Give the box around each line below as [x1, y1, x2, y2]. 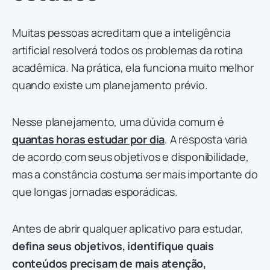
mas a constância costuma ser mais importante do [12, 167, 258, 182]
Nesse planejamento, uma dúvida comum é [12, 115, 224, 130]
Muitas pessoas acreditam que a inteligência [12, 25, 231, 40]
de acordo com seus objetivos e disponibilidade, [12, 149, 249, 165]
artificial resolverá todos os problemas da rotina [12, 43, 243, 58]
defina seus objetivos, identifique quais [12, 239, 214, 254]
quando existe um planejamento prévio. [12, 78, 208, 93]
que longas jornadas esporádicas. [12, 184, 178, 199]
